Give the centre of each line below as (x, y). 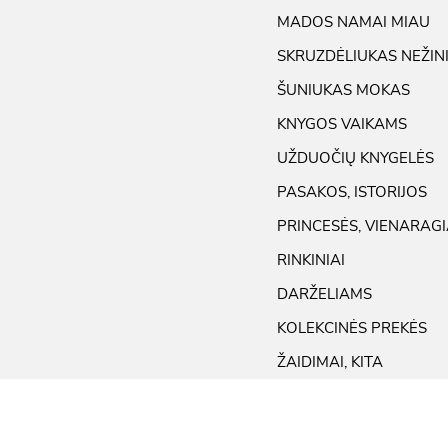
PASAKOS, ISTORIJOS (352, 192)
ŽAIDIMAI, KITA (330, 362)
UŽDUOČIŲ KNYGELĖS (355, 158)
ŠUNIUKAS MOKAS (343, 90)
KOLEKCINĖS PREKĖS (352, 328)
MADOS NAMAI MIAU (353, 22)
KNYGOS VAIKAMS (342, 124)
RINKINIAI (311, 260)
